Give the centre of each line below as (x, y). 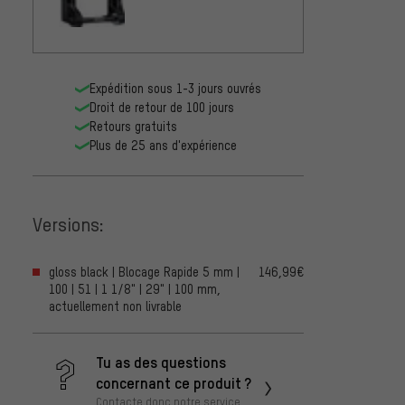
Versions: (68, 223)
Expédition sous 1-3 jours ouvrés (175, 89)
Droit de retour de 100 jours (162, 108)
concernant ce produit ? (174, 383)
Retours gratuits (133, 127)
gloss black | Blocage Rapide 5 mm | (144, 272)
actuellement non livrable (115, 306)
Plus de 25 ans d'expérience (163, 146)
